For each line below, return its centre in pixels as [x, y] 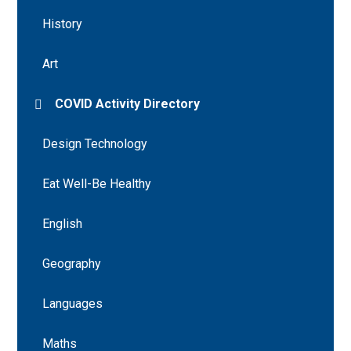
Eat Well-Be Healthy [97, 184]
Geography [72, 264]
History [63, 24]
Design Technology [95, 144]
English [63, 224]
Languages [73, 304]
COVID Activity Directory [128, 104]
